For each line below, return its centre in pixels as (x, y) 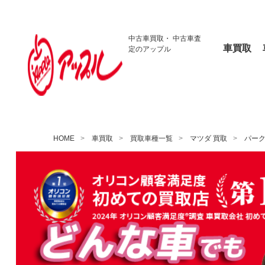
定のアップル (150, 49)
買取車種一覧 (151, 138)
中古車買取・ (150, 38)
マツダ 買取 (208, 138)
